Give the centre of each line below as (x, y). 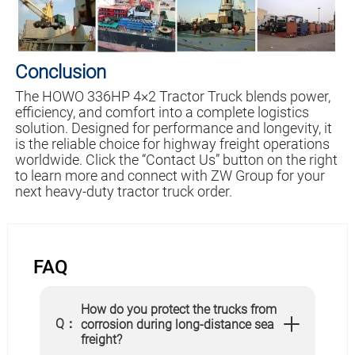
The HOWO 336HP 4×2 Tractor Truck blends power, (172, 96)
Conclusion (60, 72)
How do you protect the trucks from (178, 309)
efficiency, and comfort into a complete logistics (162, 112)
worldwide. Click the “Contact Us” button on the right (176, 159)
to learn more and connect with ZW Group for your (170, 175)
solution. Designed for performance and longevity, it (173, 128)
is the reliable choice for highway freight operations (172, 143)
